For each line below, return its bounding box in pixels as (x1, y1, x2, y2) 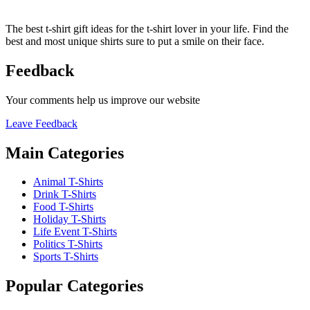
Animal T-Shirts (33, 176, 103, 188)
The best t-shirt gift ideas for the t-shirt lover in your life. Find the (6, 22, 289, 35)
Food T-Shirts (33, 201, 93, 213)
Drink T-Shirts (33, 188, 96, 201)
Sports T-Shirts (33, 250, 98, 263)
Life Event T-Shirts (33, 226, 117, 238)
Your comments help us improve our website (6, 93, 200, 106)
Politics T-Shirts (33, 238, 102, 250)
